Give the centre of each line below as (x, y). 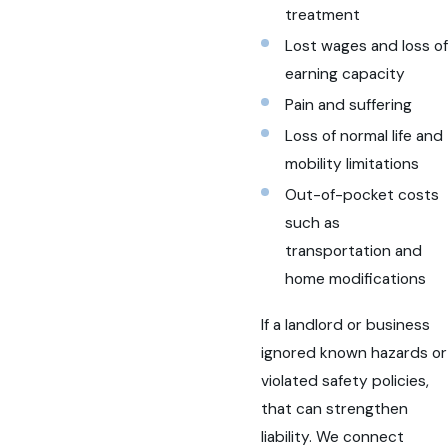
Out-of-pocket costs (361, 195)
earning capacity (344, 74)
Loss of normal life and (363, 136)
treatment (322, 15)
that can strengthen (335, 408)
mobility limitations (351, 164)
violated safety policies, (345, 380)
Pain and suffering (348, 105)
